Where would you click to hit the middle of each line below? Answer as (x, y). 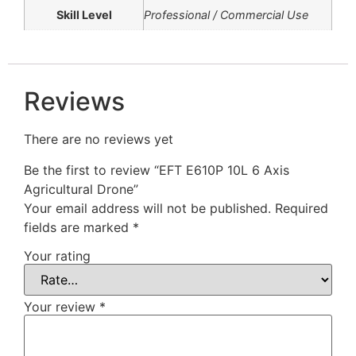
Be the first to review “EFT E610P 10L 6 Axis (157, 170)
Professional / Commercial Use (226, 15)
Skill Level (84, 15)
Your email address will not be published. (147, 208)
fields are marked (78, 227)
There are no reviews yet (99, 139)
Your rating (57, 255)
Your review (62, 306)
